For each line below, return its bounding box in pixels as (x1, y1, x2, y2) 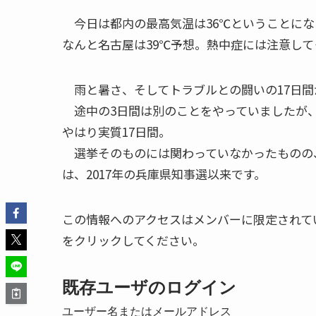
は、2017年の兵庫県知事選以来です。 (62, 165, 266, 183)
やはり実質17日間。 (62, 123, 171, 140)
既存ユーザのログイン (62, 278, 236, 297)
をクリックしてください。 (62, 231, 205, 249)
